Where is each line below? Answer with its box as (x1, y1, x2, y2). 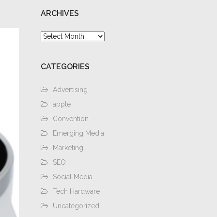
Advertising (52, 86, 88, 93)
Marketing (52, 144, 83, 152)
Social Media (52, 173, 93, 181)
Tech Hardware (52, 187, 100, 195)
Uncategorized (52, 202, 99, 210)
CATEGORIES (40, 62, 90, 71)
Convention (52, 115, 89, 123)
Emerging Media (52, 129, 104, 137)
